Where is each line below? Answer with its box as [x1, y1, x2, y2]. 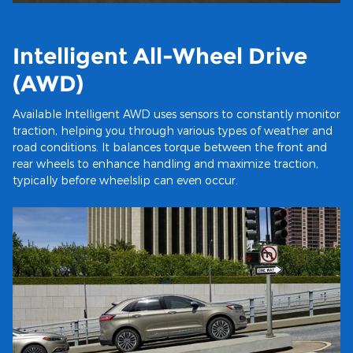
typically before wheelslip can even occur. [13, 173, 238, 188]
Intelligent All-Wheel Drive [13, 42, 307, 69]
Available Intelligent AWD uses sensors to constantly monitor [13, 107, 340, 121]
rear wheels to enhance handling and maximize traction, [13, 157, 318, 171]
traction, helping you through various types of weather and [13, 124, 333, 138]
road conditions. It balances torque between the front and [13, 140, 327, 154]
